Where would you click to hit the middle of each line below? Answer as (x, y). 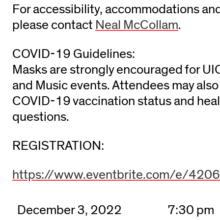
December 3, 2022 (69, 210)
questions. (41, 117)
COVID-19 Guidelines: (74, 54)
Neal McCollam (137, 25)
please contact (54, 25)
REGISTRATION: (58, 146)
